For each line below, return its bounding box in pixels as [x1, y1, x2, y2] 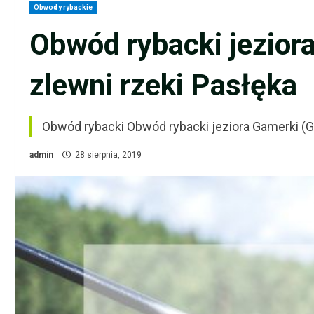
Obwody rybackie [34, 4, 93, 11]
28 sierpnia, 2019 [73, 150, 144, 160]
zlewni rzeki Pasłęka [29, 68, 297, 102]
